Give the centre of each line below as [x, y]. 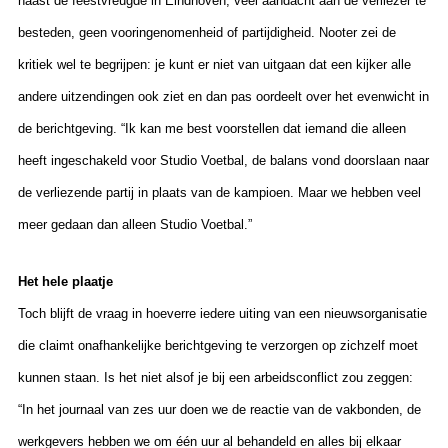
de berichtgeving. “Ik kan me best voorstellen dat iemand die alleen [212, 129]
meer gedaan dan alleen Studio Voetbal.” [135, 225]
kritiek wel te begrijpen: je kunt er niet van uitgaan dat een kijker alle [214, 65]
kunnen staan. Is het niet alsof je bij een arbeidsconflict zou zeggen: [215, 378]
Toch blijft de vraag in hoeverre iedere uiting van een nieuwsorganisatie [222, 314]
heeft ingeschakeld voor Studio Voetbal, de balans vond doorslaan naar [223, 161]
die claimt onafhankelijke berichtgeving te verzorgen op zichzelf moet [218, 346]
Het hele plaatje [65, 282]
